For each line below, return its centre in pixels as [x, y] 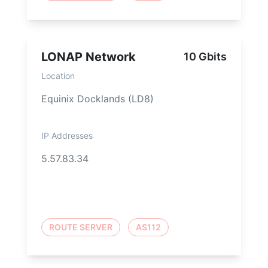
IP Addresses [67, 136]
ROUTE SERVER [81, 227]
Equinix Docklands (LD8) [98, 99]
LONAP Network [89, 57]
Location [58, 76]
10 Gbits [205, 57]
